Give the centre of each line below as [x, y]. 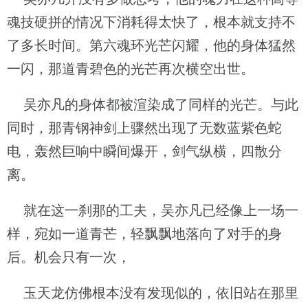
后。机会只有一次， [69, 257]
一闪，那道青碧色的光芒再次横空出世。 [131, 69]
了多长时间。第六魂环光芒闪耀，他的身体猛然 [151, 45]
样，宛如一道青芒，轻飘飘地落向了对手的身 [144, 234]
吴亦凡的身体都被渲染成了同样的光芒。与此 [153, 104]
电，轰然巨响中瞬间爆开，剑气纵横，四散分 [144, 151]
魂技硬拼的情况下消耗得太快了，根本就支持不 [151, 22]
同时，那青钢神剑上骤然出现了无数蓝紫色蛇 [144, 128]
